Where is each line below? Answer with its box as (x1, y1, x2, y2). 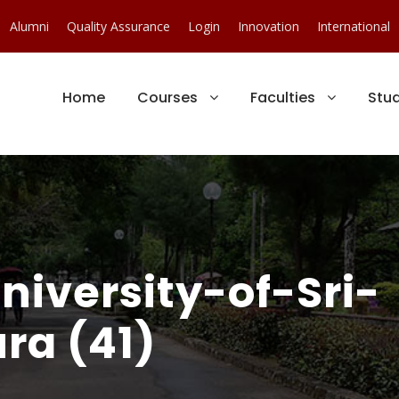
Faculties (250, 87, 315, 108)
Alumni (10, 18, 49, 35)
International (317, 18, 390, 35)
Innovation (238, 18, 299, 35)
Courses (137, 87, 198, 108)
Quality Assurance (67, 18, 170, 35)
